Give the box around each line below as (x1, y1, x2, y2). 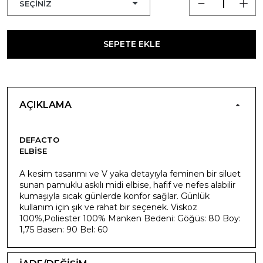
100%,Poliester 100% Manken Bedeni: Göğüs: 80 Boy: (19, 213, 241, 224)
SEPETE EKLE (103, 38, 160, 49)
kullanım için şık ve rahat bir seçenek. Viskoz (19, 201, 197, 213)
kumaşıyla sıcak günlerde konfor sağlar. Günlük (19, 190, 210, 201)
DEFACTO (19, 134, 59, 144)
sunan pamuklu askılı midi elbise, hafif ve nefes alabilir (19, 179, 235, 190)
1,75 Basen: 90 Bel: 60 (19, 224, 108, 235)
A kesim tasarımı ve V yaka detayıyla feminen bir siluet (19, 168, 241, 179)
